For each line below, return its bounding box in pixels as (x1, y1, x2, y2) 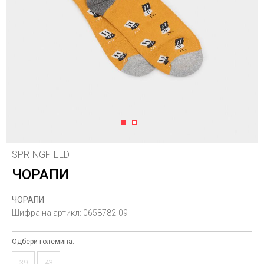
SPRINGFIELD (12, 149, 70, 160)
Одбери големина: (12, 237, 74, 246)
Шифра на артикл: (12, 208, 83, 217)
